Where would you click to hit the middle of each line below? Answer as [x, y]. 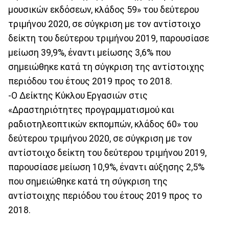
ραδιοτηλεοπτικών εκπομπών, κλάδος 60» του [103, 124]
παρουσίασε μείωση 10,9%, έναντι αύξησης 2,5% [106, 167]
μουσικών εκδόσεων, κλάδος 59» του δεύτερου [104, 9]
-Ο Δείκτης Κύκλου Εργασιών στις [78, 95]
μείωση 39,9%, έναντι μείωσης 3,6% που [89, 52]
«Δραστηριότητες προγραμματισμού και [91, 110]
